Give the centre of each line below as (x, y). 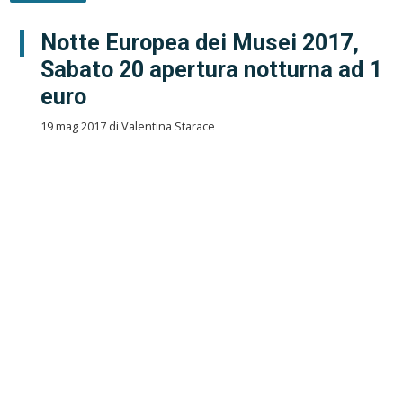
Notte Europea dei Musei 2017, (199, 42)
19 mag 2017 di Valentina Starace (127, 126)
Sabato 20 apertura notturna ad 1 (210, 69)
